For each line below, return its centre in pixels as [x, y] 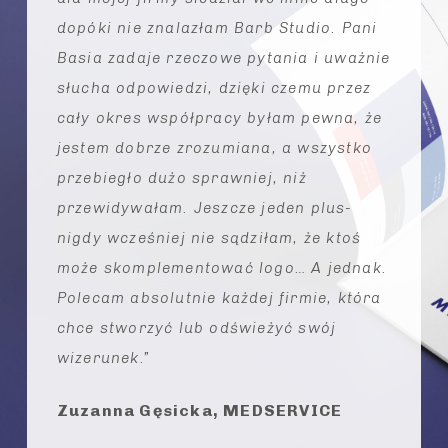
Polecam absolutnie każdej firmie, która [219, 297]
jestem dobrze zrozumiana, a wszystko [214, 147]
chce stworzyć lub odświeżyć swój [196, 327]
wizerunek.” [103, 357]
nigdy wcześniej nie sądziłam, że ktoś [209, 237]
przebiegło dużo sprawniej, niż [181, 177]
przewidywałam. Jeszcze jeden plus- [204, 207]
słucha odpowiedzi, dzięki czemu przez [214, 87]
